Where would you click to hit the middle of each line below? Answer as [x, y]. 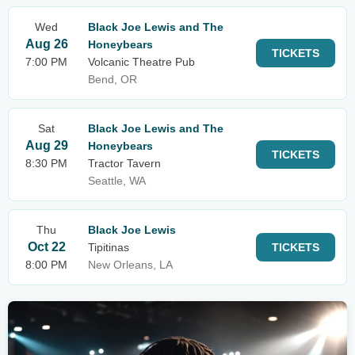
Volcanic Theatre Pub [141, 62]
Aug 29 [46, 145]
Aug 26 [46, 44]
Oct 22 [46, 247]
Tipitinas [109, 247]
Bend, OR [113, 79]
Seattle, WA [117, 181]
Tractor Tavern [124, 163]
